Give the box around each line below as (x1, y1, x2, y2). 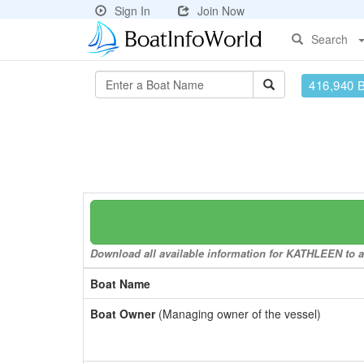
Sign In (115, 2, 150, 19)
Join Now (197, 2, 245, 19)
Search (311, 31, 348, 47)
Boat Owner (90, 305, 155, 322)
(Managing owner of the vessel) (155, 305, 321, 322)
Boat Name (90, 275, 150, 292)
